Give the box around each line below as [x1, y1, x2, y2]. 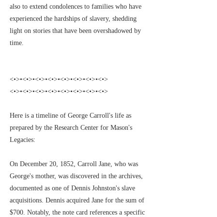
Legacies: [10, 136, 35, 143]
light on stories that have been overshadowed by [10, 27, 141, 34]
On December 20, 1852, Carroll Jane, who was [10, 160, 138, 168]
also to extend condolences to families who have [10, 3, 141, 10]
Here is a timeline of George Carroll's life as [10, 112, 131, 119]
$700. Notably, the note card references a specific [10, 209, 145, 216]
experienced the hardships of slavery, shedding [10, 15, 137, 22]
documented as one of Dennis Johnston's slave [10, 185, 135, 192]
